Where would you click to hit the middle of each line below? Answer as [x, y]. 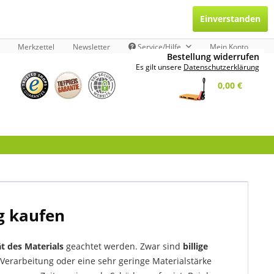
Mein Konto [229, 47]
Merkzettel [36, 47]
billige [195, 246]
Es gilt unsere [160, 67]
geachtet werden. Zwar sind [123, 246]
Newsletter [91, 47]
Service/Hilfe [159, 47]
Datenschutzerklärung [221, 67]
